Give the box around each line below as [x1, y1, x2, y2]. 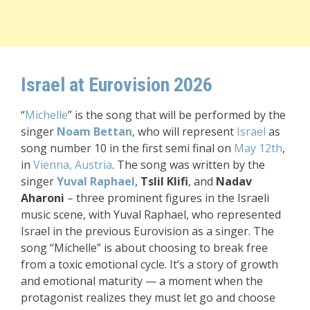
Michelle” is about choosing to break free [54, 239, 268, 255]
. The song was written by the [112, 156, 265, 172]
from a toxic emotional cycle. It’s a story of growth [21, 256, 278, 272]
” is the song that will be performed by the [68, 107, 286, 122]
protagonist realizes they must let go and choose [21, 289, 275, 305]
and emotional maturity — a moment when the [21, 273, 263, 289]
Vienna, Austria [33, 156, 112, 172]
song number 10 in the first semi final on [21, 140, 234, 156]
